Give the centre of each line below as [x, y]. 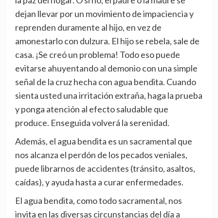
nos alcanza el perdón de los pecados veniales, [101, 155]
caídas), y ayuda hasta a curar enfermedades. [99, 182]
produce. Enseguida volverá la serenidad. [92, 123]
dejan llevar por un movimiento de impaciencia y [104, 14]
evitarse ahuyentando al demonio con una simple [106, 68]
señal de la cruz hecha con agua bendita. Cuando [105, 82]
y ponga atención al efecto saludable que [91, 109]
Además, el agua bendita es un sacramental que [103, 141]
